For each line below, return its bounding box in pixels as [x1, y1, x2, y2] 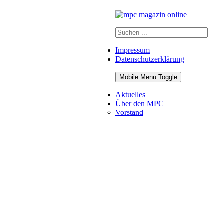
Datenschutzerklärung [115, 54, 184, 63]
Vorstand [115, 108, 143, 116]
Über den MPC [115, 99, 164, 108]
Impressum [115, 45, 150, 54]
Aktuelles [115, 90, 145, 99]
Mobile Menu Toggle [119, 73, 177, 81]
